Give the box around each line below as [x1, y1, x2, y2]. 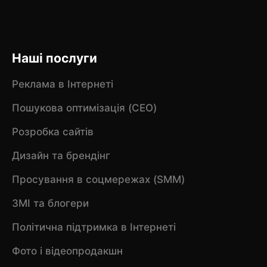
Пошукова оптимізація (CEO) [11, 101, 157, 114]
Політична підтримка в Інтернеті [11, 221, 176, 233]
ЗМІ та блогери [11, 197, 89, 209]
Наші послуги [11, 51, 97, 66]
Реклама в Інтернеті [11, 77, 113, 90]
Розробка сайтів [11, 125, 94, 138]
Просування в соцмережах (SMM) [11, 173, 185, 185]
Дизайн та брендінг [11, 149, 110, 162]
